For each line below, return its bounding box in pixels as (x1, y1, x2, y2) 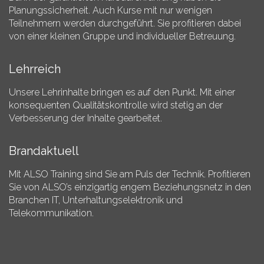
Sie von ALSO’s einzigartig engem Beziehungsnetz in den (9, 181, 251, 193)
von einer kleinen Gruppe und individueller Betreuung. (9, 31, 236, 42)
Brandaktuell (9, 144, 79, 158)
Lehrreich (9, 62, 61, 76)
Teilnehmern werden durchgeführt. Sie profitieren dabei (9, 18, 241, 29)
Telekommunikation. (9, 207, 94, 219)
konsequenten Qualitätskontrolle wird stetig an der (9, 100, 223, 111)
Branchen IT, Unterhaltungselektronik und (9, 194, 183, 206)
